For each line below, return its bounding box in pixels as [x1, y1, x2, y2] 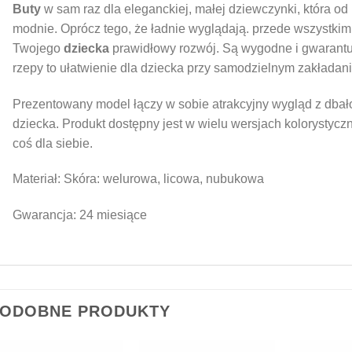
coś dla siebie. [13, 136, 93, 150]
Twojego [13, 41, 64, 55]
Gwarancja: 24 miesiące [13, 208, 147, 222]
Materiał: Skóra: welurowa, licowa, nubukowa [13, 172, 264, 186]
